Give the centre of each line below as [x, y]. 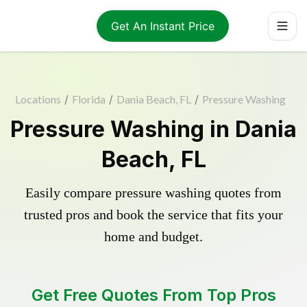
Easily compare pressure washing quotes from [153, 193]
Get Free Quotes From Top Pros [153, 295]
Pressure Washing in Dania [153, 129]
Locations [38, 99]
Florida [88, 99]
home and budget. [153, 236]
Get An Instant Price [162, 26]
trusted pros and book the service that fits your [153, 214]
